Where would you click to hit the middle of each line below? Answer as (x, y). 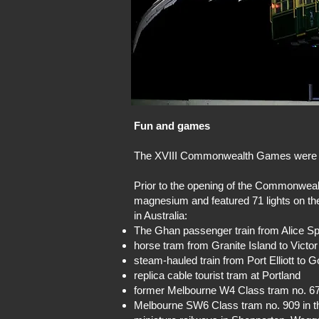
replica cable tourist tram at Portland (217, 275)
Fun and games (172, 126)
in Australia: (161, 215)
